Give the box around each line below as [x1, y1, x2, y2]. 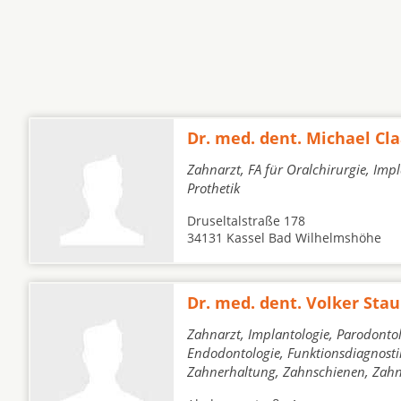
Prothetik [187, 179, 240, 197]
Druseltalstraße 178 [187, 212, 305, 229]
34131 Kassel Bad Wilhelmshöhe [187, 229, 381, 246]
